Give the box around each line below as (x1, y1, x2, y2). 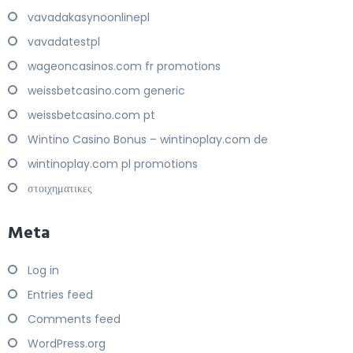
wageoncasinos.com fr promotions (28, 58, 221, 75)
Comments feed (28, 311, 121, 328)
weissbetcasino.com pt (28, 107, 155, 124)
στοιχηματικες (28, 180, 92, 197)
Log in (28, 262, 59, 279)
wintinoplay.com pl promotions (28, 156, 198, 173)
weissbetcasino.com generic (28, 83, 185, 99)
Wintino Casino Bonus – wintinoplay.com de (28, 132, 268, 148)
